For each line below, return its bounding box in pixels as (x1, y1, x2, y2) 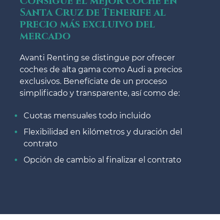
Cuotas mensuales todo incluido (24, 111, 151, 121)
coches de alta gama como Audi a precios (20, 65, 182, 75)
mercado (20, 29, 71, 44)
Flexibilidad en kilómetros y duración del (24, 127, 182, 137)
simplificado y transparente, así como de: (20, 88, 180, 98)
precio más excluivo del (20, 18, 155, 32)
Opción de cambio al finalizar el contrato (24, 155, 181, 165)
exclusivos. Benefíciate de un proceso (20, 77, 167, 86)
